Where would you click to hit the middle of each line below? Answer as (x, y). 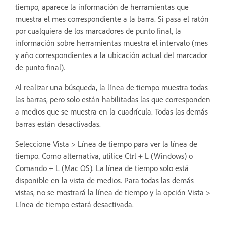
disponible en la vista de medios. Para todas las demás (104, 180)
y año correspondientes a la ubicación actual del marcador (111, 55)
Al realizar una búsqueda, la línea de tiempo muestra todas (111, 87)
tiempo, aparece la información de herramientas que (102, 7)
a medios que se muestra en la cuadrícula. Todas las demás (111, 111)
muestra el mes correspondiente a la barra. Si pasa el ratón (112, 19)
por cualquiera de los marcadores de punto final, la (98, 31)
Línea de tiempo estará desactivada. (74, 204)
